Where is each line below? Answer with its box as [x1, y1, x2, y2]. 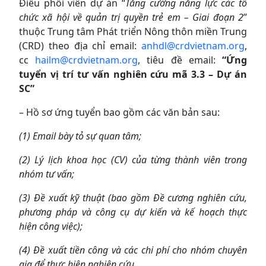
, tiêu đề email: [138, 53, 223, 66]
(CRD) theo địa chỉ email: [19, 39, 141, 52]
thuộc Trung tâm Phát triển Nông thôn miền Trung [19, 24, 247, 38]
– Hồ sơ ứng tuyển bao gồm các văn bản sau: [19, 105, 220, 119]
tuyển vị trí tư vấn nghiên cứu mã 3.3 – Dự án [19, 67, 247, 81]
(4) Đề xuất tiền [19, 243, 85, 256]
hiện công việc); [19, 219, 83, 233]
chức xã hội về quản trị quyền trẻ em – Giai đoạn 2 [19, 10, 243, 24]
